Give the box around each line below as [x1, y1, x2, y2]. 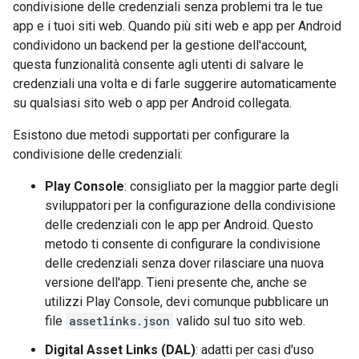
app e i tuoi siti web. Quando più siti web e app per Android [13, 18, 341, 34]
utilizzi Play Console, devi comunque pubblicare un [45, 294, 329, 309]
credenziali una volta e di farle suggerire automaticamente [13, 76, 337, 91]
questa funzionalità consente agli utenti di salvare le [13, 57, 304, 72]
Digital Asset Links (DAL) [45, 342, 196, 357]
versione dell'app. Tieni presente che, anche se [45, 275, 307, 290]
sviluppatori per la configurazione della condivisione [45, 198, 336, 213]
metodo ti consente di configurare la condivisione [45, 236, 321, 252]
